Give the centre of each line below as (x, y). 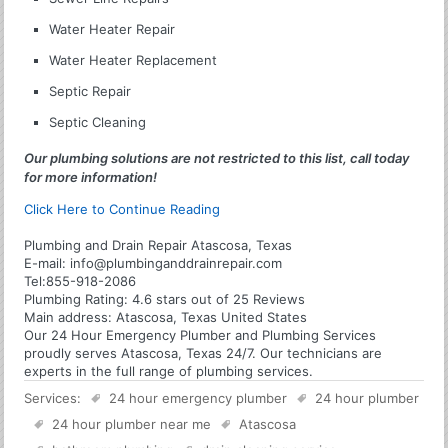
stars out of (193, 299)
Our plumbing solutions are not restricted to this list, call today (217, 158)
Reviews (277, 299)
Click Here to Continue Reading (122, 209)
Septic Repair (90, 91)
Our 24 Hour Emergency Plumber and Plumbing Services (200, 335)
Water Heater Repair (112, 29)
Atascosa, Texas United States (212, 317)
